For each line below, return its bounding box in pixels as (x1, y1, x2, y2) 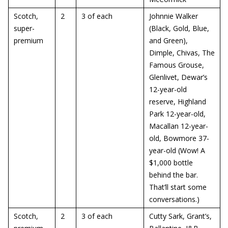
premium (14, 36, 43, 45)
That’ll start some (149, 182, 207, 192)
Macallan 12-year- (149, 121, 208, 131)
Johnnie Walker (149, 11, 198, 21)
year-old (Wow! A (149, 146, 205, 155)
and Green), (149, 36, 188, 45)
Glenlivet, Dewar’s (149, 72, 208, 82)
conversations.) (149, 194, 199, 204)
